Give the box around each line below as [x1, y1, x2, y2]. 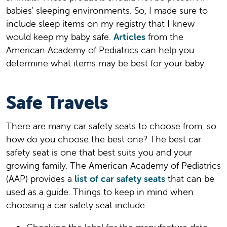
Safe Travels [6, 91, 108, 113]
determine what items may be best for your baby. [6, 57, 206, 69]
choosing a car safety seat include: [6, 199, 147, 211]
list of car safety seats [74, 172, 165, 184]
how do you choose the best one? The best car [6, 133, 201, 145]
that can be [165, 172, 214, 184]
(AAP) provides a [6, 172, 74, 184]
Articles [113, 30, 145, 43]
